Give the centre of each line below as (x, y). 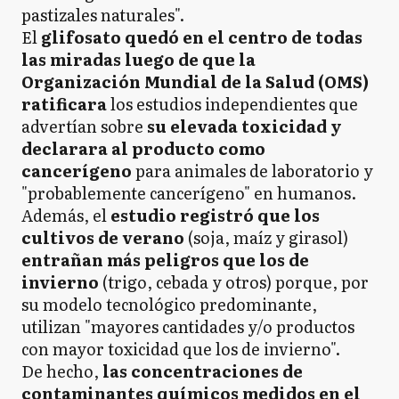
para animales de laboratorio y (252, 171)
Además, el (66, 215)
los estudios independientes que (232, 104)
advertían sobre (82, 126)
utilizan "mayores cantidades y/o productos (188, 326)
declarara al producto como (143, 148)
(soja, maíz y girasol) (266, 237)
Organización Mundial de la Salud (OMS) (195, 81)
